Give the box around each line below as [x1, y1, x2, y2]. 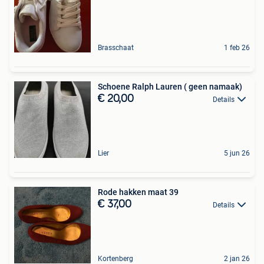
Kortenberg [98, 254, 133, 263]
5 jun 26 [224, 148, 250, 157]
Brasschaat [98, 43, 134, 52]
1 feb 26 [224, 43, 250, 52]
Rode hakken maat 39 [98, 187, 179, 197]
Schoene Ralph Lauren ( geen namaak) [98, 81, 242, 91]
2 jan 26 [224, 254, 250, 263]
